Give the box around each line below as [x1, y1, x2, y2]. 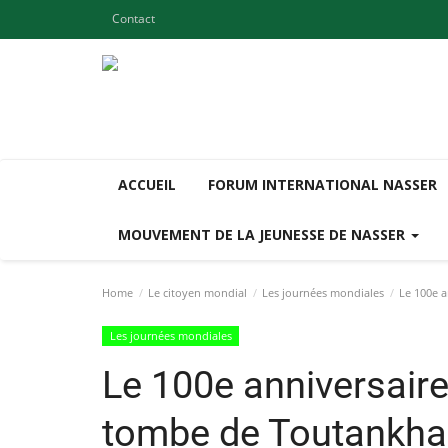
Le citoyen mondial [148, 285, 247, 300]
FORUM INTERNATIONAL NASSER [208, 175, 437, 194]
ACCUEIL [118, 175, 176, 194]
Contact [112, 10, 155, 27]
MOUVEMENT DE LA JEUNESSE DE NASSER [118, 225, 409, 244]
